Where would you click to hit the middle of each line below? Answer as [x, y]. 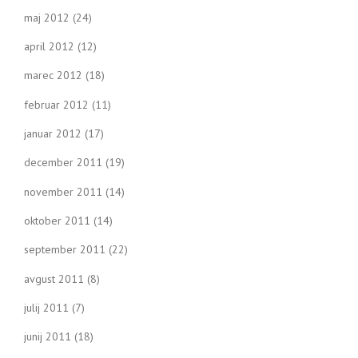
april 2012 [49, 47]
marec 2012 [53, 76]
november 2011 [63, 191]
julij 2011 [46, 307]
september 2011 [65, 250]
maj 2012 [47, 17]
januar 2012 [53, 134]
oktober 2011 [57, 220]
